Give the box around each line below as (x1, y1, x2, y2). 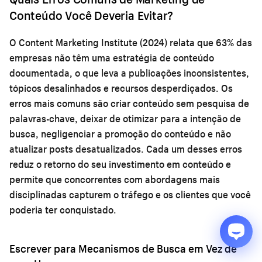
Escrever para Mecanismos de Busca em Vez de (9, 241, 237, 256)
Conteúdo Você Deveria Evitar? (9, 7, 174, 23)
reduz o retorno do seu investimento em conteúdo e (9, 157, 231, 170)
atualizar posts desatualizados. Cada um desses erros (9, 142, 242, 155)
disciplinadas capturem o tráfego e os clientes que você (9, 188, 251, 201)
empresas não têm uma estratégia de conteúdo (9, 51, 214, 64)
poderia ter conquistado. (9, 203, 116, 216)
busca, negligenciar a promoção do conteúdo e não (9, 127, 231, 140)
